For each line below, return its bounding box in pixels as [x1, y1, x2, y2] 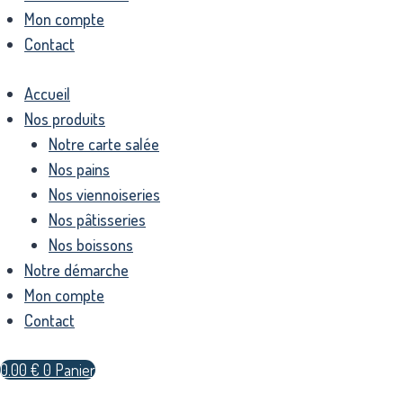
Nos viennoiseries [49, 184, 160, 204]
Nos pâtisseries [49, 209, 146, 229]
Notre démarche [24, 259, 129, 280]
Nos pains [49, 158, 110, 179]
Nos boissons [49, 234, 133, 255]
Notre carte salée [49, 133, 159, 154]
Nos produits [24, 108, 105, 129]
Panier [55, 359, 95, 380]
